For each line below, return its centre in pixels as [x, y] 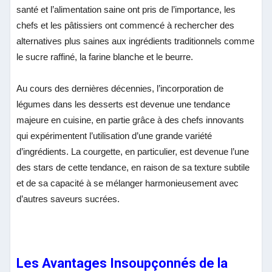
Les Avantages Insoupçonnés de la [122, 263]
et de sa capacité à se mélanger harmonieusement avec [128, 183]
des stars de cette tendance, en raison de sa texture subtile [133, 167]
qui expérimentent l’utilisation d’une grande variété [114, 135]
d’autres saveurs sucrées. [68, 199]
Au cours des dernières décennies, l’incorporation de [120, 88]
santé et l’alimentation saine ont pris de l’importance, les [126, 9]
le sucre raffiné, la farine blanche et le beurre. [105, 56]
